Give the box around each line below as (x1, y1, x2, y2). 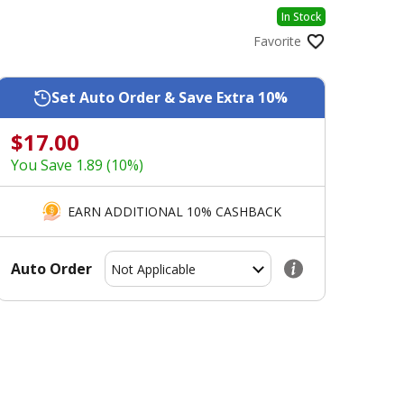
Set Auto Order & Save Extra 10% (51, 87, 289, 108)
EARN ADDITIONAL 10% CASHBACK (67, 202, 281, 220)
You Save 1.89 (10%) (10, 155, 143, 176)
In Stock (281, 9, 321, 25)
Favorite (253, 32, 301, 50)
